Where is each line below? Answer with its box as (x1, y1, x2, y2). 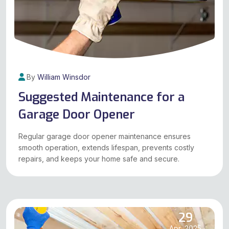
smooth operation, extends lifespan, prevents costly (18, 143, 194, 152)
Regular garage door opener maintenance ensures (18, 132, 191, 141)
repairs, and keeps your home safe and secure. (18, 154, 179, 164)
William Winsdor (37, 73, 90, 81)
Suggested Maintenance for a (18, 89, 185, 106)
